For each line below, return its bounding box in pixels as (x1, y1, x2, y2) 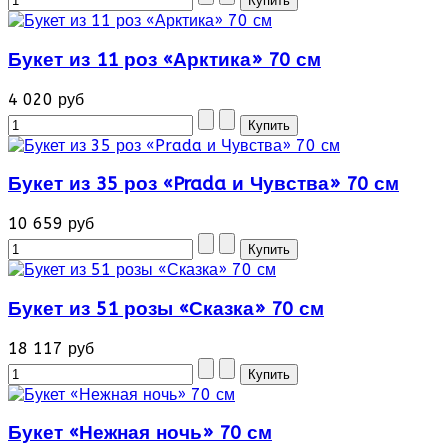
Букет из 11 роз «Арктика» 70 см (8, 48, 321, 71)
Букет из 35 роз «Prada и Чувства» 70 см (8, 173, 399, 196)
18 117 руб (8, 338, 94, 358)
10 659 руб (8, 214, 94, 234)
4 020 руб (8, 89, 84, 109)
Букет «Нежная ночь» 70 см (8, 422, 272, 445)
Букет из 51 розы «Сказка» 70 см (8, 297, 324, 320)
